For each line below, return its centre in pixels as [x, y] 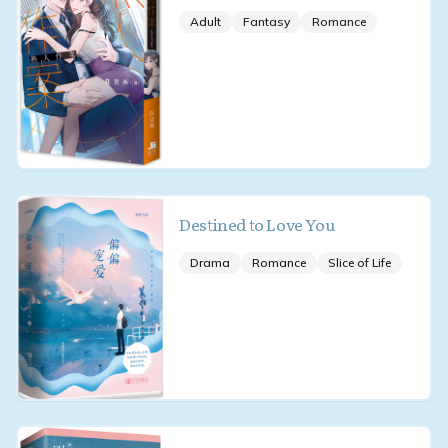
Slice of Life [360, 262]
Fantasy [267, 21]
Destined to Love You [257, 223]
